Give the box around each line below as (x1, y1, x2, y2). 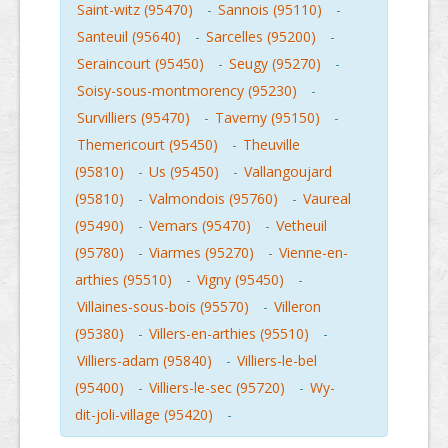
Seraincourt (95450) (77, 54, 204, 73)
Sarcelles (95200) (206, 27, 316, 46)
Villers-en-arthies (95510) (149, 324, 309, 343)
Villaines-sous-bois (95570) (77, 297, 249, 316)
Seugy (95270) (229, 54, 321, 73)
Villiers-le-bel (237, 351, 317, 370)
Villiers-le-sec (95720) (149, 378, 285, 397)
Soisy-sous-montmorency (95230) (77, 81, 297, 100)
